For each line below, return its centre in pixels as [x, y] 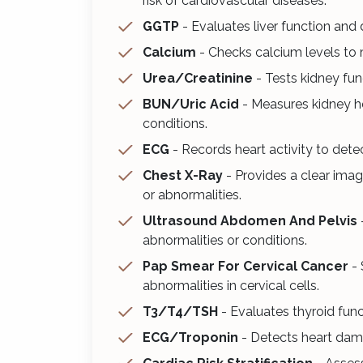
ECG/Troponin [190, 337]
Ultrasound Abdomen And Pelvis [250, 220]
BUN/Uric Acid [192, 104]
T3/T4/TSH [182, 311]
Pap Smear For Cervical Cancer [246, 266]
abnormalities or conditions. [225, 240]
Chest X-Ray [183, 175]
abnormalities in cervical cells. [231, 285]
